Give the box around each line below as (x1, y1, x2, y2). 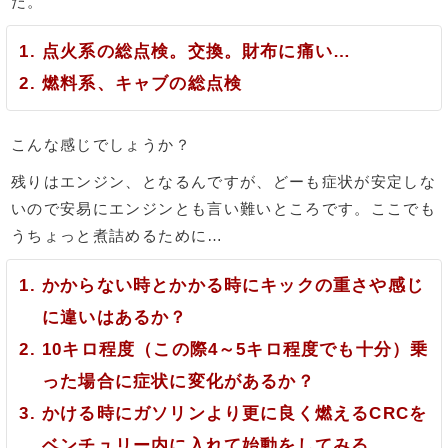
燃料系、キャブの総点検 (42, 73, 243, 93)
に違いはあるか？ (42, 307, 188, 327)
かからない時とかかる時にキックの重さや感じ (42, 275, 424, 295)
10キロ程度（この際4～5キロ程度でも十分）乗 (42, 339, 429, 359)
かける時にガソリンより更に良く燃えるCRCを (42, 403, 428, 423)
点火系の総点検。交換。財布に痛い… (42, 41, 352, 61)
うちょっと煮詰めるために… (11, 226, 224, 244)
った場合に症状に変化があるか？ (42, 371, 315, 391)
